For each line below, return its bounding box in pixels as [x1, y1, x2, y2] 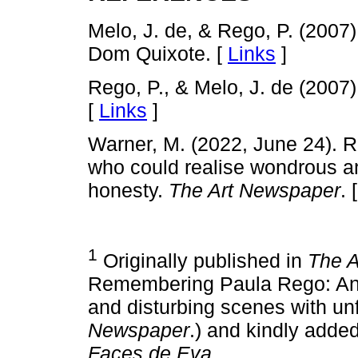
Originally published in [97, 249, 308, 272]
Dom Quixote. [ [88, 42, 228, 66]
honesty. [88, 179, 169, 202]
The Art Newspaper [169, 179, 340, 202]
